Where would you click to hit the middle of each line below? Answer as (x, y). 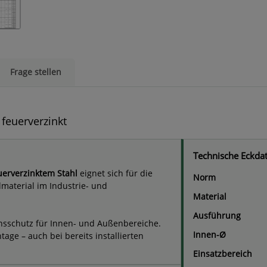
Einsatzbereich (223, 254)
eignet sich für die (115, 173)
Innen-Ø (209, 235)
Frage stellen (36, 72)
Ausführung (217, 216)
